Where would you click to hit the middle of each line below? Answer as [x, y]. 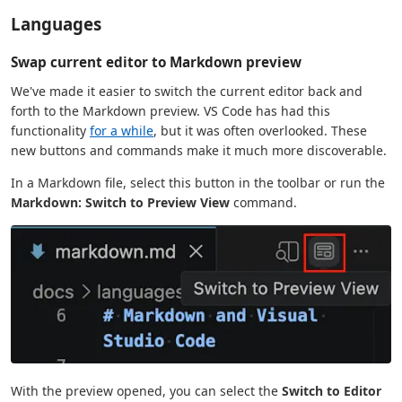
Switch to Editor [332, 391]
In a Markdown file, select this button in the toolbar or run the [198, 183]
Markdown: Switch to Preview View [120, 203]
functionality [50, 131]
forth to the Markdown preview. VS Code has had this [170, 111]
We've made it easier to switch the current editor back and [187, 92]
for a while [122, 131]
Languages [56, 24]
